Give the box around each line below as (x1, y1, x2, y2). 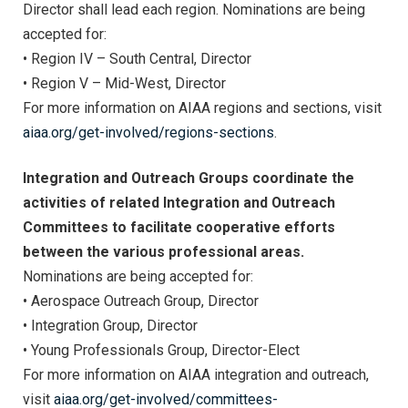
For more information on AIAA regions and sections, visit (23, 98, 382, 117)
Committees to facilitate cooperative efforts (23, 219, 335, 237)
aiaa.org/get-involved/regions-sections (23, 123, 274, 141)
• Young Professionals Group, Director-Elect (23, 342, 300, 360)
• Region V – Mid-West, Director (23, 74, 226, 92)
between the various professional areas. (23, 243, 304, 261)
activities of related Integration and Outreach (23, 194, 335, 212)
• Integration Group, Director (23, 317, 198, 335)
